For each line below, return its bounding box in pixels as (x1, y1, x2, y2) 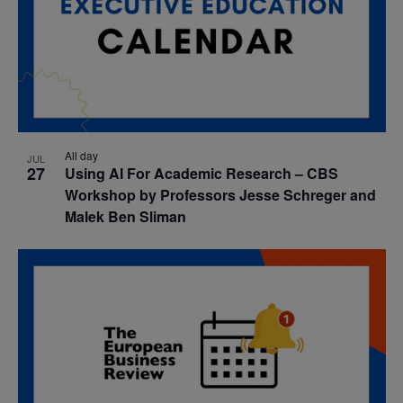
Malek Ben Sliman (64, 206, 186, 228)
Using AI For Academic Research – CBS (64, 163, 338, 184)
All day (64, 148, 98, 164)
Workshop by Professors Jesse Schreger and (64, 184, 376, 206)
